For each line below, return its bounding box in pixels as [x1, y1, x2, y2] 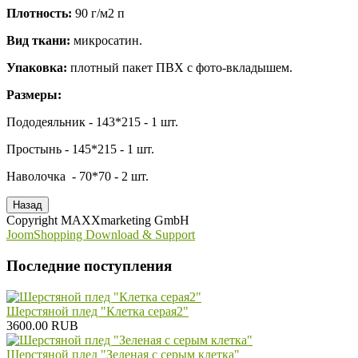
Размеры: [6, 88, 62, 102]
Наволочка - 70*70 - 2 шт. [6, 169, 149, 184]
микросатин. [70, 34, 142, 48]
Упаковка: [6, 61, 70, 75]
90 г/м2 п [72, 6, 125, 21]
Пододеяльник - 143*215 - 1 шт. [6, 115, 178, 129]
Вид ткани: [6, 34, 70, 48]
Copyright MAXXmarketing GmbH [6, 213, 189, 228]
